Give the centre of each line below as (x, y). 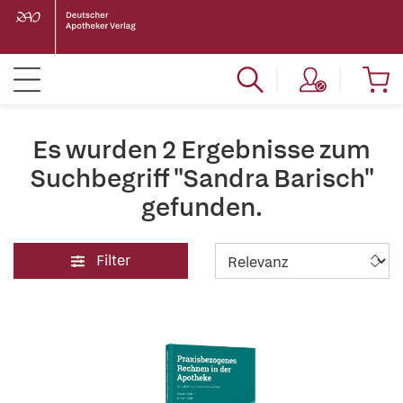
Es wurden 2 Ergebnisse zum (201, 149)
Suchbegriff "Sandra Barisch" (201, 178)
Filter (113, 260)
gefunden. (201, 207)
